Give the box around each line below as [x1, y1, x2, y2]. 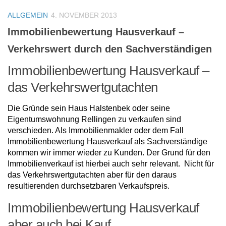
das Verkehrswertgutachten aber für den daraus [8, 170, 177, 179]
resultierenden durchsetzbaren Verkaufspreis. [8, 181, 169, 190]
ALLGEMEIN [8, 11, 48, 19]
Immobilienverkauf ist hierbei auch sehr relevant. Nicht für [8, 159, 214, 168]
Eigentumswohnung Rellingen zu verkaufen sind [8, 115, 181, 124]
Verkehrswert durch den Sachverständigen [8, 43, 212, 54]
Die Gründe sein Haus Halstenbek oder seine [8, 103, 170, 112]
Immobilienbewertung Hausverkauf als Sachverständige [8, 137, 207, 146]
